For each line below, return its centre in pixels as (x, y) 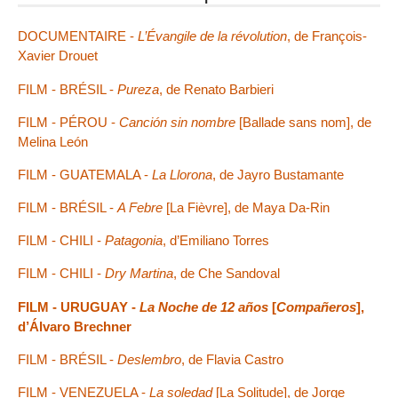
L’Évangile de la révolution (212, 36)
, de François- (327, 36)
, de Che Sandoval (227, 274)
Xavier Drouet (58, 56)
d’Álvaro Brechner (75, 326)
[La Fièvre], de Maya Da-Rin (246, 208)
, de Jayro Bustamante (278, 174)
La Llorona (182, 174)
